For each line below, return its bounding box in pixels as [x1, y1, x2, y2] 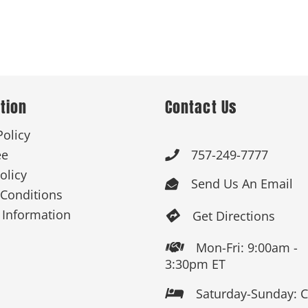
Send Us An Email [190, 175, 293, 192]
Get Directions [192, 207, 275, 224]
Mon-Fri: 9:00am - [195, 239, 298, 256]
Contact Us [164, 95, 236, 118]
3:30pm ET [164, 256, 225, 273]
